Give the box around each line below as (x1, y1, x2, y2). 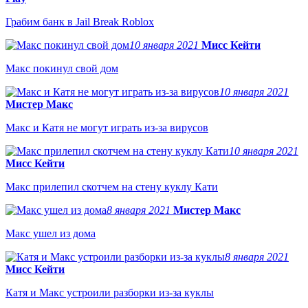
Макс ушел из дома (5, 227, 96, 239)
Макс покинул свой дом (5, 62, 118, 74)
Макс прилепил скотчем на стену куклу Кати (5, 180, 218, 192)
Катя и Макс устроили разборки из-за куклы (5, 286, 214, 298)
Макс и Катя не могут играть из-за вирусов (5, 121, 208, 133)
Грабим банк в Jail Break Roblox (5, 15, 154, 27)
